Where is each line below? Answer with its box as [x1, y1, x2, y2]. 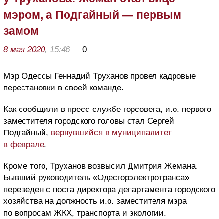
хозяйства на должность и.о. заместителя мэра [3, 196, 187, 206]
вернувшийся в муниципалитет [51, 128, 172, 137]
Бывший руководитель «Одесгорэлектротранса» [3, 173, 189, 182]
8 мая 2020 [3, 44, 45, 54]
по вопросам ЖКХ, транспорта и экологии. [3, 208, 166, 218]
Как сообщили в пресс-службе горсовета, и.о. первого [3, 104, 211, 114]
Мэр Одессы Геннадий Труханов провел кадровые [3, 71, 196, 81]
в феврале [3, 139, 44, 149]
